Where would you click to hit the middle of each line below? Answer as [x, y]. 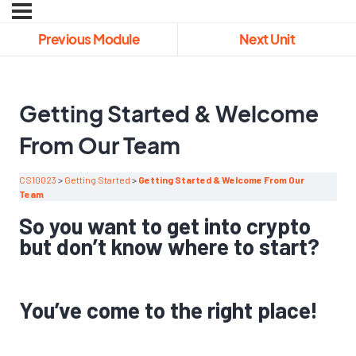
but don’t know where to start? [169, 247]
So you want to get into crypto [165, 226]
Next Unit [267, 39]
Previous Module [89, 39]
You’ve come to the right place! [168, 310]
